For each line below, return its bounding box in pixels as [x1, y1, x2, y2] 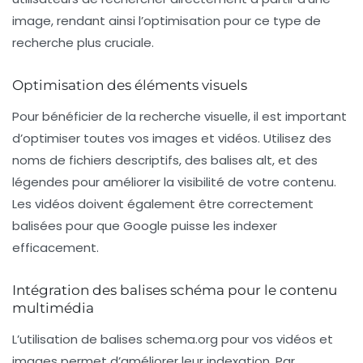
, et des [272, 152, 318, 169]
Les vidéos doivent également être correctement [12, 195, 314, 213]
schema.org [146, 331, 218, 348]
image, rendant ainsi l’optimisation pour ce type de [12, 12, 321, 30]
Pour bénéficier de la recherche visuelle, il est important [12, 108, 347, 126]
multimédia [12, 300, 94, 317]
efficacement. [12, 239, 99, 257]
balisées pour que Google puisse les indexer [12, 217, 277, 235]
